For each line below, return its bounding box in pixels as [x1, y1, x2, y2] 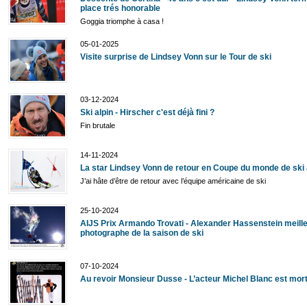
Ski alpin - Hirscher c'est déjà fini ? [80, 108, 214, 118]
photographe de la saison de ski [80, 228, 204, 238]
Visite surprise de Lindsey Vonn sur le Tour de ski [80, 52, 271, 62]
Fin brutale [80, 121, 115, 130]
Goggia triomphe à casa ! [80, 17, 164, 26]
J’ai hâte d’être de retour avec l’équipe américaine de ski [80, 177, 266, 186]
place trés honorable [80, 3, 160, 14]
